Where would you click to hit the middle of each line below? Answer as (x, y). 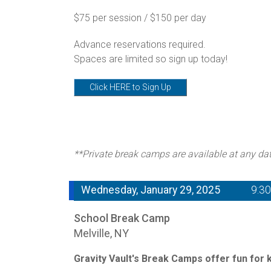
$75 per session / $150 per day (140, 18)
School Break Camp (122, 218)
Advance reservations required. (141, 44)
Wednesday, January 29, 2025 (151, 190)
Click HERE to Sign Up (130, 87)
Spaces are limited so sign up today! (152, 59)
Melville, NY (101, 233)
